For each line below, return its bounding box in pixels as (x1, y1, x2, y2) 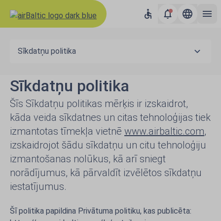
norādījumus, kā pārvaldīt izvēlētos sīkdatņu (10, 167, 202, 179)
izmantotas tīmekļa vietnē (10, 125, 124, 137)
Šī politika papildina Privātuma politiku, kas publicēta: (10, 206, 191, 216)
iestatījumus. (10, 181, 67, 192)
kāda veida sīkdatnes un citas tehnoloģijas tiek (10, 111, 211, 123)
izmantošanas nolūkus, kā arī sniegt (10, 153, 166, 165)
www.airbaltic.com (124, 125, 204, 137)
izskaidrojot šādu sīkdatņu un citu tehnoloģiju (10, 139, 206, 151)
